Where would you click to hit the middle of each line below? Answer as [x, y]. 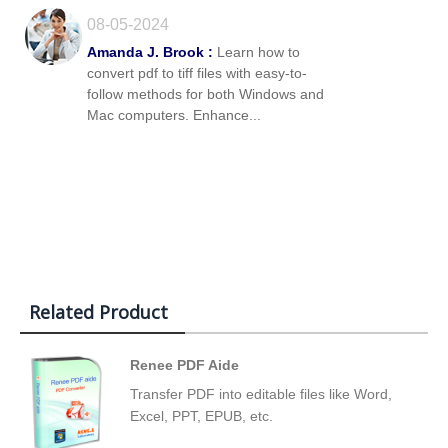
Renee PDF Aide [184, 364]
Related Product [98, 311]
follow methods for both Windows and [205, 93]
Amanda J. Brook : [150, 51]
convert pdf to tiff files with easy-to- [197, 72]
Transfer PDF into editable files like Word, [261, 393]
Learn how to [256, 51]
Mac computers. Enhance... [174, 114]
